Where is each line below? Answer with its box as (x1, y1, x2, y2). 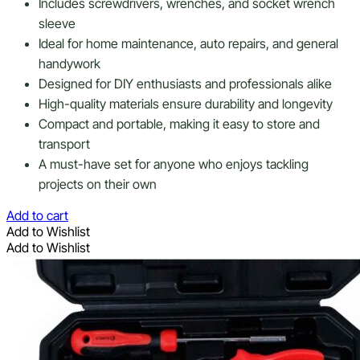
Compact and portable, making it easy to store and (39, 115, 320, 132)
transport (39, 135, 90, 152)
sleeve (39, 14, 76, 31)
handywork (39, 55, 100, 72)
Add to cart (6, 207, 68, 223)
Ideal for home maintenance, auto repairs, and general (39, 35, 338, 51)
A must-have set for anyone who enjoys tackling (39, 155, 309, 172)
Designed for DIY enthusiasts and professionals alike (39, 75, 332, 92)
